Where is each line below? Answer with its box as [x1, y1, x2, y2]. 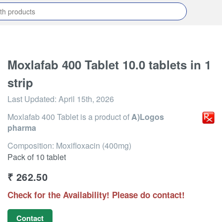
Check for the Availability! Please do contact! [7, 189, 185, 201]
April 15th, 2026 [58, 93, 114, 105]
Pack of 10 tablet [7, 151, 66, 163]
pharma [7, 122, 36, 133]
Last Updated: [7, 93, 58, 105]
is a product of [78, 111, 131, 122]
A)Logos [131, 111, 164, 122]
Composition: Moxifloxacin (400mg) [7, 140, 131, 151]
